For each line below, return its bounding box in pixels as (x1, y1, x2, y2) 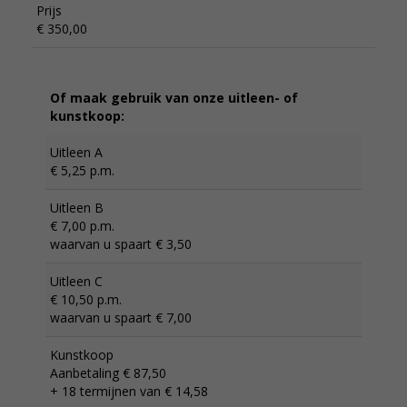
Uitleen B (50, 199, 104, 216)
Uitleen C (50, 273, 103, 290)
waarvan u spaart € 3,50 (50, 235, 192, 253)
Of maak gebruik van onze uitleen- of (50, 89, 298, 106)
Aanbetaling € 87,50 (50, 364, 166, 382)
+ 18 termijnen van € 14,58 (50, 382, 208, 400)
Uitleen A (50, 144, 103, 161)
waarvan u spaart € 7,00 (50, 309, 192, 326)
